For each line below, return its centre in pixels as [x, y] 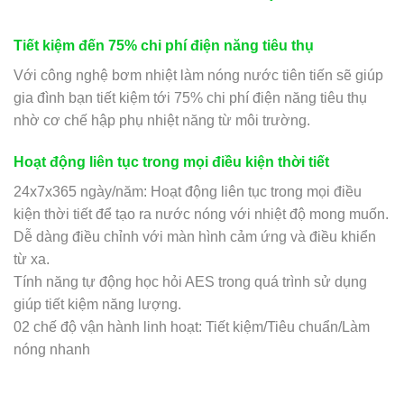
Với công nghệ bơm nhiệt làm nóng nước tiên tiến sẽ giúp [198, 76]
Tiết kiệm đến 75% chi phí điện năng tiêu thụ [164, 46]
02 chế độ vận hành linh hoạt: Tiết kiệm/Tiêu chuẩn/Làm [192, 326]
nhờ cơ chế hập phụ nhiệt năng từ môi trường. [162, 121]
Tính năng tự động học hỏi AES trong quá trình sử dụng [190, 281]
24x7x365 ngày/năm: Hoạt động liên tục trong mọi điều [188, 191]
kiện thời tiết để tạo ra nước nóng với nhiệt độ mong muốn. [201, 214]
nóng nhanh [52, 349]
